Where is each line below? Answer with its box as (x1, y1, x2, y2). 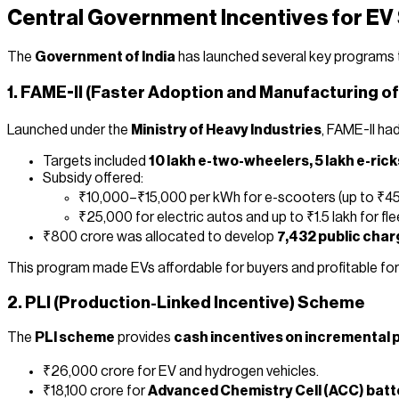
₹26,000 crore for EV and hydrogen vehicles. (43, 364, 319, 379)
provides (115, 330, 174, 346)
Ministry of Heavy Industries (131, 122, 322, 137)
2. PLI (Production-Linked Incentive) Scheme (7, 295, 365, 312)
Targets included (43, 153, 149, 168)
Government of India (35, 50, 175, 65)
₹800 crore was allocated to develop (43, 229, 277, 244)
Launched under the (7, 122, 131, 137)
